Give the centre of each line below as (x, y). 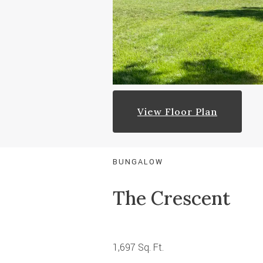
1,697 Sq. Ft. (138, 248)
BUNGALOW (138, 162)
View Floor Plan (177, 112)
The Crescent (171, 198)
